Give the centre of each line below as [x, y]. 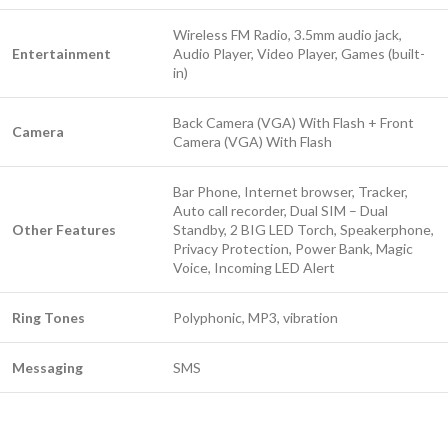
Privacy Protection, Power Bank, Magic [293, 248]
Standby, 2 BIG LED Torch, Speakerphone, [303, 229]
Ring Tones [48, 317]
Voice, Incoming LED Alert [254, 267]
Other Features [64, 229]
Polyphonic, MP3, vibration [255, 317]
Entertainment [61, 53]
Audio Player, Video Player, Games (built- [299, 53]
